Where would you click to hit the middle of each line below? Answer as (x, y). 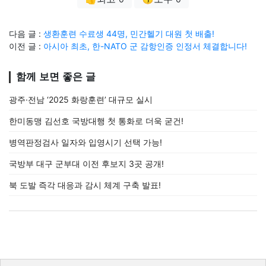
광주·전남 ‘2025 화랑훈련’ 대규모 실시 (81, 99)
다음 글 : (26, 34)
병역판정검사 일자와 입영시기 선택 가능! (85, 142)
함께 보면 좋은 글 (56, 77)
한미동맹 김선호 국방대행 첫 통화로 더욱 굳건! (96, 121)
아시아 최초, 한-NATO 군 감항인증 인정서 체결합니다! (145, 46)
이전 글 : (26, 46)
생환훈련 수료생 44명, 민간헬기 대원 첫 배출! (129, 34)
